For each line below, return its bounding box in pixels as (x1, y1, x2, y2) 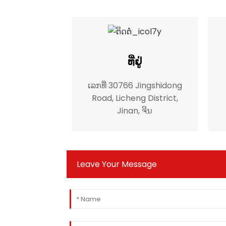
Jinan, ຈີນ (117, 104, 152, 117)
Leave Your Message (77, 158, 157, 170)
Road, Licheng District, (91, 92, 178, 104)
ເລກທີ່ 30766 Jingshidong (87, 79, 182, 91)
